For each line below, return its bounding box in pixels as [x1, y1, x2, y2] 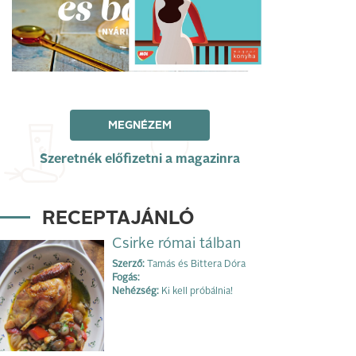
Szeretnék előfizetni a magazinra [40, 153, 240, 166]
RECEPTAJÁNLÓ [42, 209, 194, 229]
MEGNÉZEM [108, 119, 172, 131]
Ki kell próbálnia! [159, 286, 233, 296]
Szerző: [112, 259, 145, 269]
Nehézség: [112, 286, 159, 296]
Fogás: [112, 273, 140, 283]
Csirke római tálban [112, 236, 241, 251]
